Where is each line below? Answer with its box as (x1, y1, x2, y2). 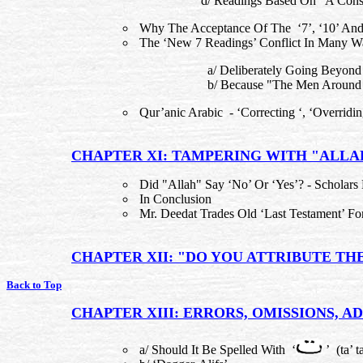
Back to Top (6, 279, 62, 291)
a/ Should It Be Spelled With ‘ (136, 343, 296, 357)
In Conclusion (136, 192, 211, 206)
